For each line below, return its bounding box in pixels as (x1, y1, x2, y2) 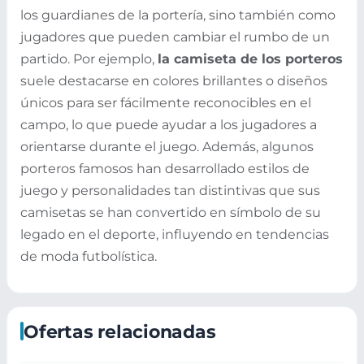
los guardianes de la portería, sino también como (20, 7, 336, 24)
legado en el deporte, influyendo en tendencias (20, 227, 329, 243)
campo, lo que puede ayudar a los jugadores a (20, 117, 317, 133)
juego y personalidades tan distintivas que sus (20, 183, 320, 199)
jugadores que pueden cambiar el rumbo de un (20, 29, 330, 45)
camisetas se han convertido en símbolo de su (20, 205, 321, 221)
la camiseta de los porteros (158, 51, 343, 67)
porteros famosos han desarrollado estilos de (20, 161, 310, 177)
